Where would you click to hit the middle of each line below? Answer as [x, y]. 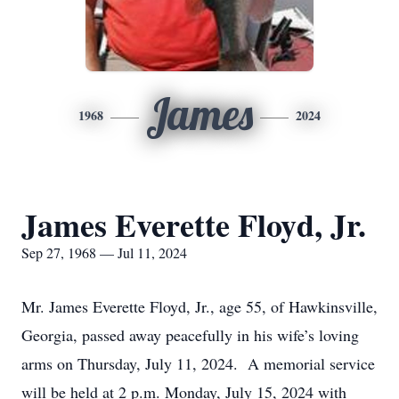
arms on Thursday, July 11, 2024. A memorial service [198, 363]
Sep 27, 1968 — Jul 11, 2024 [104, 252]
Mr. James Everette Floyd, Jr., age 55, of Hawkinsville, [199, 306]
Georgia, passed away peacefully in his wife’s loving [190, 335]
